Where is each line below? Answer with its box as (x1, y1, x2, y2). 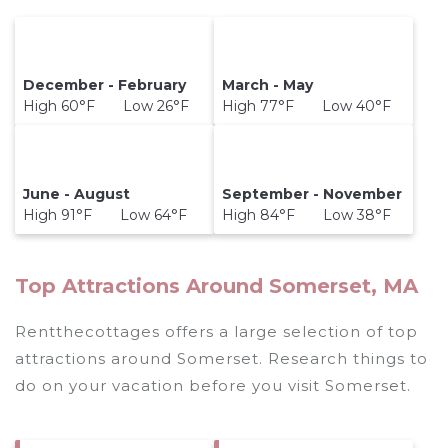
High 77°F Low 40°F (222, 96, 392, 115)
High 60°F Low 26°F (23, 96, 190, 115)
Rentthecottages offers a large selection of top (15, 321, 418, 341)
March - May (222, 75, 314, 94)
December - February (23, 75, 187, 94)
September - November (222, 184, 403, 203)
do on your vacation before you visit (15, 375, 325, 395)
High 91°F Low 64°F (23, 205, 188, 224)
